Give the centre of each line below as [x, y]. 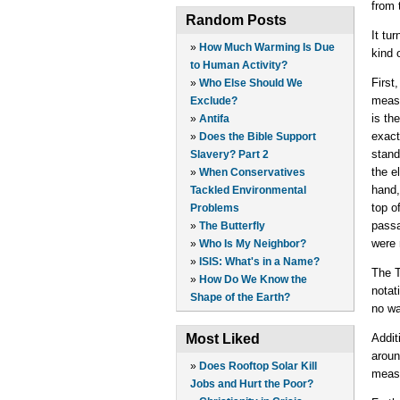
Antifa [214, 119]
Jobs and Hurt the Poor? [252, 384]
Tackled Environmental [248, 191]
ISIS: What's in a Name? [259, 262]
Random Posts [236, 21]
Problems [215, 208]
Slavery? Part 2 [229, 155]
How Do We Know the [253, 280]
